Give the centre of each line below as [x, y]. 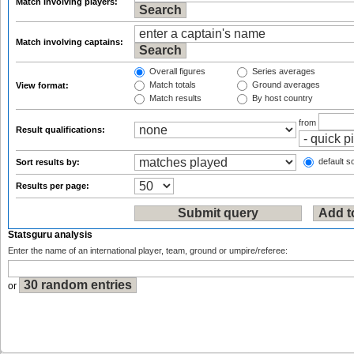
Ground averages [285, 85]
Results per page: [54, 186]
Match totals [171, 85]
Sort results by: [49, 162]
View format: [43, 85]
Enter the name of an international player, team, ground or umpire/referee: [148, 250]
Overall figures [176, 72]
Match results [174, 98]
